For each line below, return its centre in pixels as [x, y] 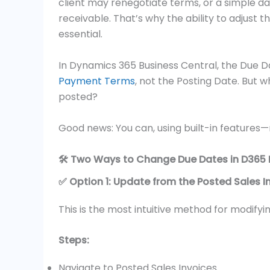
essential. [82, 34]
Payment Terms [97, 81]
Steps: [74, 240]
